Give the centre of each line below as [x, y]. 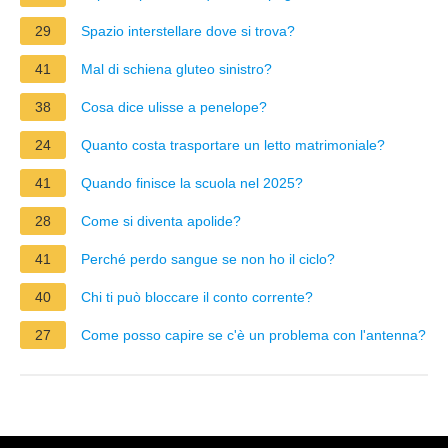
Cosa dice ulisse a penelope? [174, 106]
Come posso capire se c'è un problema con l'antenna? [253, 334]
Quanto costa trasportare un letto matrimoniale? [233, 144]
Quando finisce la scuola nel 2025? [192, 182]
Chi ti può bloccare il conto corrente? [197, 296]
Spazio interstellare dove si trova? [188, 30]
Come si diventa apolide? [161, 220]
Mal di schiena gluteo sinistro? [176, 68]
